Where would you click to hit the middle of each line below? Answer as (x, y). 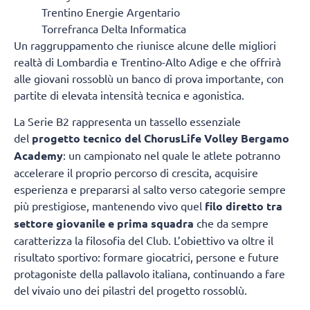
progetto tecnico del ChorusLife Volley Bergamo (161, 138)
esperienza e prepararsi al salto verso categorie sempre (150, 189)
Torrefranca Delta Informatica (114, 28)
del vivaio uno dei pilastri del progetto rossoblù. (130, 290)
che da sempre (231, 223)
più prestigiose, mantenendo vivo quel (109, 206)
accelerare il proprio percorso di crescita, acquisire (136, 173)
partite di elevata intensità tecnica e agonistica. (129, 94)
